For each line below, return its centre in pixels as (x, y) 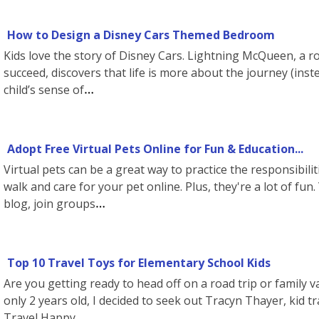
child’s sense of (44, 90)
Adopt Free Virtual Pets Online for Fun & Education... (155, 149)
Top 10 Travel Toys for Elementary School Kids (139, 263)
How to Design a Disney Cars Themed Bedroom (141, 35)
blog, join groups (49, 204)
